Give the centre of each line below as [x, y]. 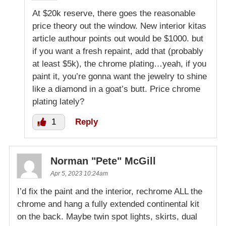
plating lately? [58, 101]
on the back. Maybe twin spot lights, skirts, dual [107, 216]
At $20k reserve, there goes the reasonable [114, 13]
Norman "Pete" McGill [103, 161]
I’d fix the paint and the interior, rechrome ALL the [110, 191]
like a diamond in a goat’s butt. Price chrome [116, 89]
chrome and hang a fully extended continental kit [108, 204]
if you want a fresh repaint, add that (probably [118, 51]
